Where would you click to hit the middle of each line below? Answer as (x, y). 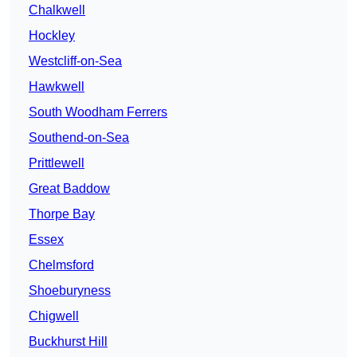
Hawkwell (57, 87)
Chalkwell (57, 10)
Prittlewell (57, 163)
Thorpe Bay (62, 214)
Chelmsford (61, 265)
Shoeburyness (70, 291)
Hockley (52, 36)
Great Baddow (69, 189)
